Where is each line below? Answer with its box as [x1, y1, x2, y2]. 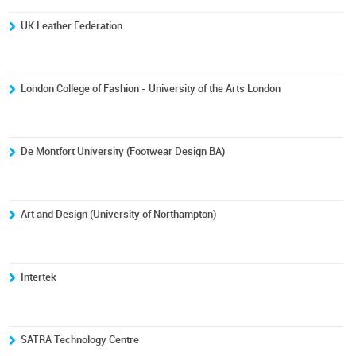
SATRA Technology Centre [21, 334, 140, 346]
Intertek [21, 271, 57, 283]
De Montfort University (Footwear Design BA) [21, 145, 226, 157]
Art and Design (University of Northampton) [21, 208, 217, 220]
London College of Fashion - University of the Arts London [21, 83, 281, 95]
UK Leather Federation [21, 20, 123, 32]
